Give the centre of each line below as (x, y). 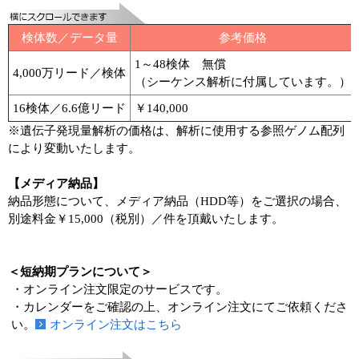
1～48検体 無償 (180, 64)
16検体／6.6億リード (69, 108)
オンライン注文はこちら (116, 324)
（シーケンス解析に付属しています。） (243, 81)
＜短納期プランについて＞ (80, 271)
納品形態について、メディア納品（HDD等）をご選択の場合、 (177, 201)
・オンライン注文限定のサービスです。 (120, 289)
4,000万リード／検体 (69, 73)
